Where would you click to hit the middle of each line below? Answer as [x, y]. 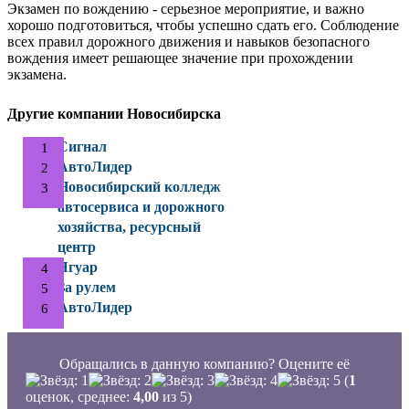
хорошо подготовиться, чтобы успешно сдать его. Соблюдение [203, 25]
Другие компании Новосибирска [114, 113]
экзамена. [37, 74]
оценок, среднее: [79, 396]
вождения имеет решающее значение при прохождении [180, 58]
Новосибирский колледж [139, 186]
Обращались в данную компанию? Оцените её [204, 363]
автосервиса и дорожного [141, 206]
